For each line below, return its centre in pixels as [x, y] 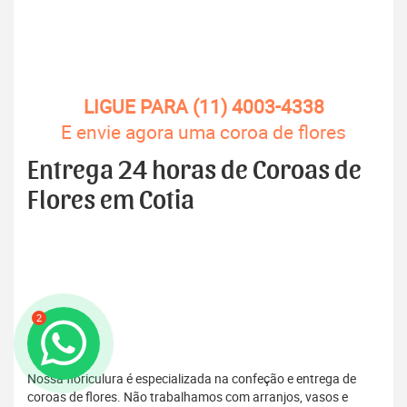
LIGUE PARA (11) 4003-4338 [203, 107]
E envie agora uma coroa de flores [203, 132]
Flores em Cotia [111, 201]
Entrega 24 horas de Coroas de [194, 171]
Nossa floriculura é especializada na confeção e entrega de [192, 379]
